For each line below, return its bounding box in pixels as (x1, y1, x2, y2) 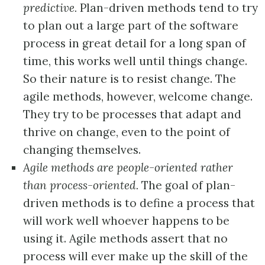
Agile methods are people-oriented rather (22, 160, 233, 174)
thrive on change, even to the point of (22, 124, 230, 139)
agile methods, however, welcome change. (22, 89, 253, 104)
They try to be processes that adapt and (22, 106, 241, 121)
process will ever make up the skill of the (22, 248, 248, 263)
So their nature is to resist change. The (22, 71, 236, 86)
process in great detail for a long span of (22, 35, 246, 50)
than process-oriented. (22, 177, 138, 192)
